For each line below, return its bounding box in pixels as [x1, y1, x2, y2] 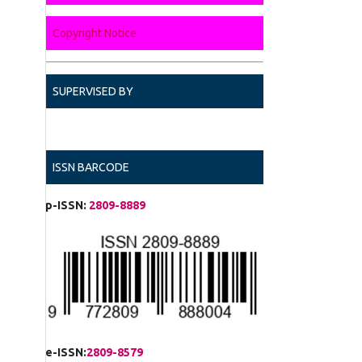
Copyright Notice [53, 27, 137, 40]
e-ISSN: [45, 346, 86, 360]
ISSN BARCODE [53, 161, 129, 175]
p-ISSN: [45, 199, 86, 213]
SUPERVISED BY [53, 85, 133, 99]
